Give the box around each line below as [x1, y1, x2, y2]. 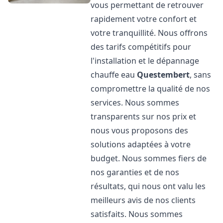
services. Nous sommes [91, 97, 180, 108]
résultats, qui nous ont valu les [91, 181, 206, 192]
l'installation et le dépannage [91, 55, 200, 66]
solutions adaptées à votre [91, 139, 191, 150]
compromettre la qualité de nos [91, 83, 211, 94]
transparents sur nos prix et [91, 111, 197, 122]
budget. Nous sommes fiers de [91, 153, 207, 164]
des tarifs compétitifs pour [91, 41, 192, 52]
